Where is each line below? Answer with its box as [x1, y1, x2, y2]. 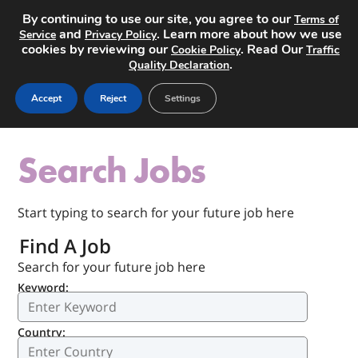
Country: [18, 324, 66, 340]
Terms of [294, 12, 339, 27]
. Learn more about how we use [157, 26, 342, 43]
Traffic [306, 42, 340, 58]
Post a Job [282, 71, 334, 86]
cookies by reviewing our [22, 41, 171, 58]
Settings [165, 92, 201, 105]
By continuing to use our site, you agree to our [22, 10, 294, 28]
